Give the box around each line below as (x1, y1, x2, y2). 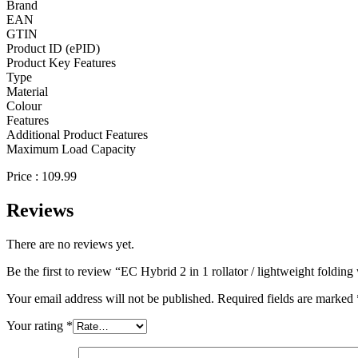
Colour (6, 99, 42, 113)
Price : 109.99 (6, 169, 77, 184)
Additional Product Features (6, 128, 148, 142)
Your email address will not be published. (6, 291, 214, 305)
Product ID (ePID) (6, 42, 100, 56)
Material (6, 85, 48, 99)
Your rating (6, 318, 66, 332)
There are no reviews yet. (6, 237, 134, 251)
